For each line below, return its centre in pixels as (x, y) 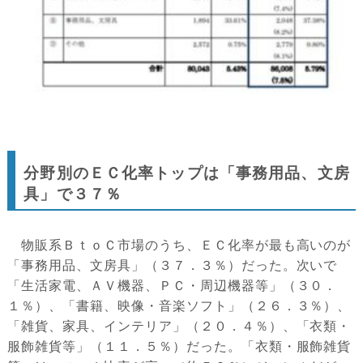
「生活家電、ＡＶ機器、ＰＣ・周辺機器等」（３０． (173, 285)
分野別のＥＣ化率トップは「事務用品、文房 (187, 173)
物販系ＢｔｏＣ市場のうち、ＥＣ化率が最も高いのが (179, 245)
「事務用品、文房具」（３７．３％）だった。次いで (173, 265)
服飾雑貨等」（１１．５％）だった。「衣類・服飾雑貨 (179, 346)
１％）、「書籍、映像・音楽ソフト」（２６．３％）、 (179, 305)
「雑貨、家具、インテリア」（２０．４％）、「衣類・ (179, 326)
